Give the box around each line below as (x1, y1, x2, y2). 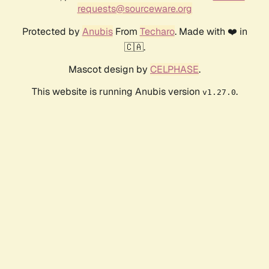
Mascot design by (68, 62, 150, 76)
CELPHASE (150, 62, 199, 76)
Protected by (22, 25, 82, 38)
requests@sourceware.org (77, 2, 192, 15)
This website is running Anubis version (31, 85, 202, 98)
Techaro (139, 25, 175, 38)
